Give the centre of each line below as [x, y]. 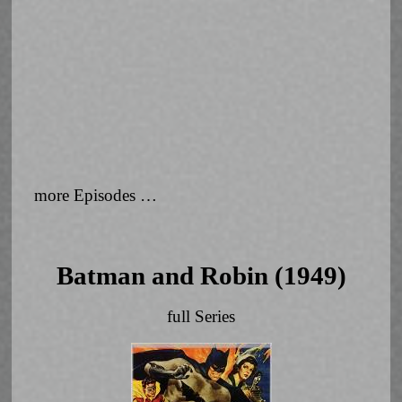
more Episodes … [96, 195]
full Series [201, 316]
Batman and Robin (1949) [201, 275]
